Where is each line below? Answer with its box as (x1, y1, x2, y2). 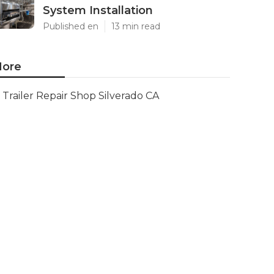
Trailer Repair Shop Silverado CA (2, 90, 159, 102)
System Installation (43, 4, 153, 17)
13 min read (111, 21, 160, 32)
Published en (43, 21, 98, 32)
